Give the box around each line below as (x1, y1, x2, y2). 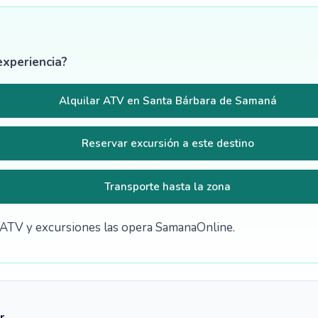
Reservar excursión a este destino (81, 136, 254, 151)
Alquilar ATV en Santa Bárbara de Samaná (58, 93, 277, 108)
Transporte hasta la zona (104, 180, 231, 194)
